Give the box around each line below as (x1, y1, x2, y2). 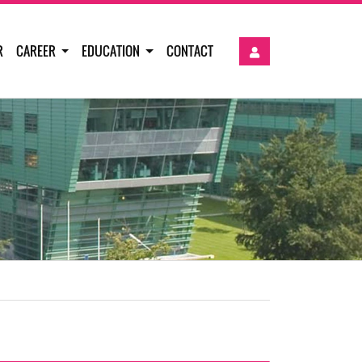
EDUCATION (82, 41, 143, 61)
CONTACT (166, 41, 214, 61)
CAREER (15, 41, 58, 61)
